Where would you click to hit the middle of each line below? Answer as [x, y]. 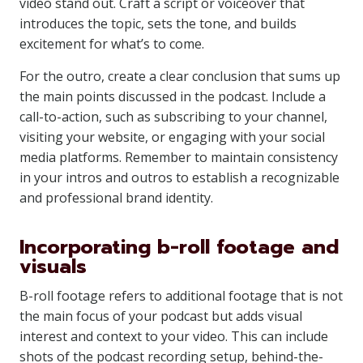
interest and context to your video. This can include [174, 336]
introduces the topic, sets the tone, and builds [158, 23]
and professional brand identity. [116, 198]
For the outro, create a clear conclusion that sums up [180, 76]
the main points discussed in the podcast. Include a [173, 96]
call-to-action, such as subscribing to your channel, [173, 117]
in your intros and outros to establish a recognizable [179, 177]
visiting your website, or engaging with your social [172, 137]
